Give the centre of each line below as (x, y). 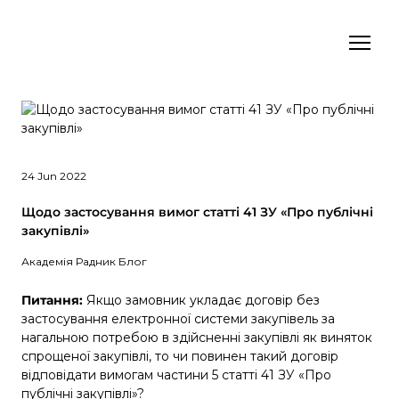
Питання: (54, 300)
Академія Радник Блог (84, 261)
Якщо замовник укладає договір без (203, 300)
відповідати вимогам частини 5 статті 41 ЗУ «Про (176, 375)
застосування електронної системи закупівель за (178, 318)
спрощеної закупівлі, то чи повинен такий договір (180, 356)
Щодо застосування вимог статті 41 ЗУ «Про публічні (197, 212)
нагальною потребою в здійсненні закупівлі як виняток (197, 337)
